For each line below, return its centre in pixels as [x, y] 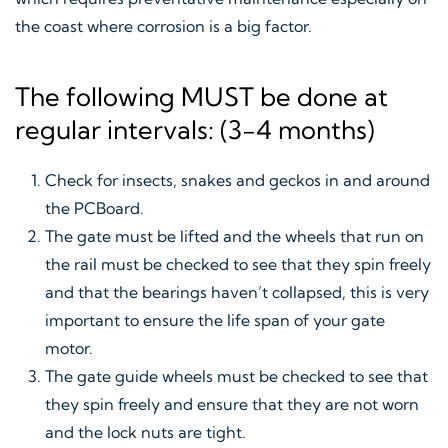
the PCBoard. [96, 208]
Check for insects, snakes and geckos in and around [237, 180]
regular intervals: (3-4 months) [195, 129]
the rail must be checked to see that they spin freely [238, 264]
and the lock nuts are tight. [145, 432]
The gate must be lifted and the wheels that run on [234, 236]
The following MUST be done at [201, 96]
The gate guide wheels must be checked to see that [236, 376]
